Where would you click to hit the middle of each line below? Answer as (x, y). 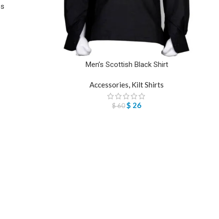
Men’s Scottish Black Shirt (127, 65)
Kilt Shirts (148, 85)
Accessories (109, 85)
